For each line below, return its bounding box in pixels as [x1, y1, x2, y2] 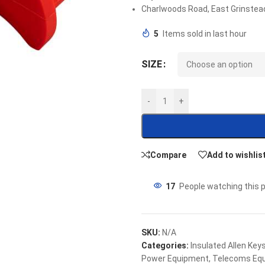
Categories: [141, 241, 189, 251]
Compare [150, 150, 186, 160]
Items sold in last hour [163, 29, 247, 39]
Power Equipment [141, 254, 209, 264]
